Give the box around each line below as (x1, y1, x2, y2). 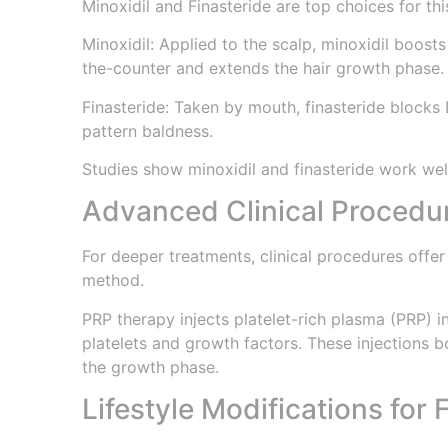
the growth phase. (82, 356, 219, 377)
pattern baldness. (82, 120, 213, 141)
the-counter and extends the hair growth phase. (82, 58, 444, 79)
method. (82, 270, 144, 291)
